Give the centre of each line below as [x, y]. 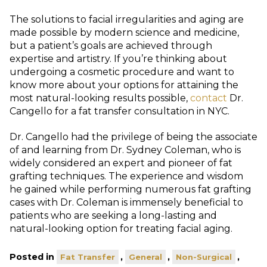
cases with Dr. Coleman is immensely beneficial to [126, 203]
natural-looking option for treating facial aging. [121, 229]
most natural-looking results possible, [100, 98]
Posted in [33, 257]
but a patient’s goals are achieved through [111, 46]
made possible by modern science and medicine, [124, 33]
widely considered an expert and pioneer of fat [121, 163]
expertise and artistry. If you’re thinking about [118, 59]
